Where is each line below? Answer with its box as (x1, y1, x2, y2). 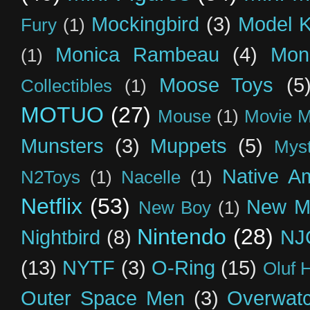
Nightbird (21, 226, 100, 248)
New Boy (138, 197, 212, 217)
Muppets (150, 134, 228, 157)
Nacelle (121, 167, 181, 187)
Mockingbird (91, 12, 199, 35)
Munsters (21, 134, 104, 157)
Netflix (21, 193, 82, 219)
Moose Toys (158, 73, 274, 96)
